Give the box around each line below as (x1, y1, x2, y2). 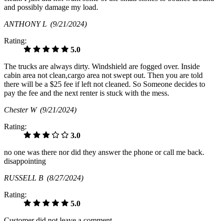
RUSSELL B (4, 174, 47, 183)
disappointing (4, 157, 46, 166)
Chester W (4, 106, 40, 114)
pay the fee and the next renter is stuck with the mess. (4, 89, 169, 98)
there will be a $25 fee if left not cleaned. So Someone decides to (4, 80, 205, 89)
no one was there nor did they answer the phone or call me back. (4, 148, 204, 157)
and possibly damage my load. (4, 3, 98, 12)
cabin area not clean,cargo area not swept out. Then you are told (4, 71, 203, 80)
